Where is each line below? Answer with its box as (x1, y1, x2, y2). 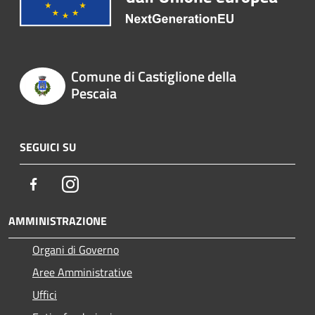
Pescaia (70, 82, 117, 105)
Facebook (41, 174, 85, 192)
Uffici (32, 285, 57, 303)
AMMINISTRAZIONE (8, 212, 107, 229)
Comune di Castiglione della (70, 65, 236, 88)
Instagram (78, 174, 127, 192)
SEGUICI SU (20, 138, 76, 155)
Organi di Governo (32, 240, 119, 258)
